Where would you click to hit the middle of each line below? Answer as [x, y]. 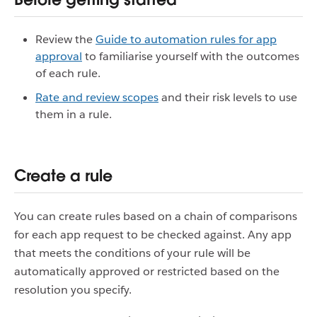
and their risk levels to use [228, 98]
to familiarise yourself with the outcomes [191, 57]
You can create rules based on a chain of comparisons [156, 216]
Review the [65, 40]
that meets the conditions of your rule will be [132, 253]
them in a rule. [74, 115]
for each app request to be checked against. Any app [153, 234]
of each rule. [68, 74]
